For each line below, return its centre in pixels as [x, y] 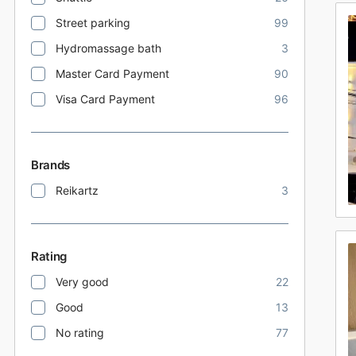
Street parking [93, 23]
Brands [50, 165]
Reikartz [77, 190]
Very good [82, 282]
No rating [80, 333]
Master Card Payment [112, 74]
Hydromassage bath [108, 48]
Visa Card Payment [105, 99]
